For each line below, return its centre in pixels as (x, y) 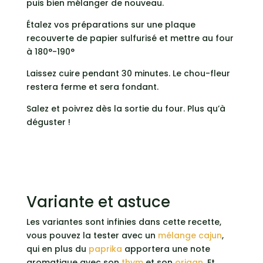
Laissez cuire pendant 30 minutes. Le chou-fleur (128, 73)
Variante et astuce (98, 202)
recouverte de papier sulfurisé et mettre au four (130, 38)
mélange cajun (190, 235)
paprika (105, 249)
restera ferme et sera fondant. (92, 87)
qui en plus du (57, 249)
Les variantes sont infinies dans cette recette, (124, 222)
